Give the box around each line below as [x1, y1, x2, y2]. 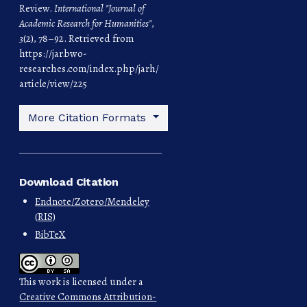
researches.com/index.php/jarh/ [19, 61, 160, 75]
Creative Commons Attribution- [19, 289, 157, 304]
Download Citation [19, 175, 119, 188]
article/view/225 [19, 76, 88, 90]
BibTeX [34, 227, 66, 241]
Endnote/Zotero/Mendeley [34, 194, 149, 208]
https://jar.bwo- [19, 46, 88, 60]
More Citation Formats [28, 110, 150, 124]
